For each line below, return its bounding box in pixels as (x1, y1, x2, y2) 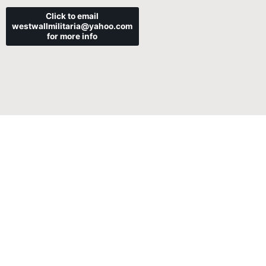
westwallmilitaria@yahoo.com (12, 21, 133, 31)
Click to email (46, 11, 99, 21)
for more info (47, 31, 98, 42)
